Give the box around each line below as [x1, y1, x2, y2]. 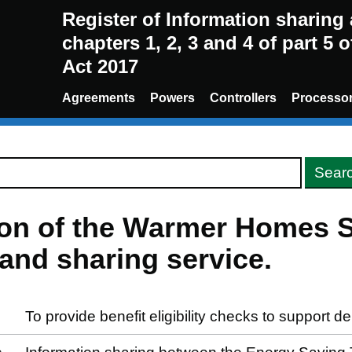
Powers [149, 91, 195, 104]
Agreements [61, 91, 135, 104]
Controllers [209, 91, 277, 104]
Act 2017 [61, 56, 138, 77]
